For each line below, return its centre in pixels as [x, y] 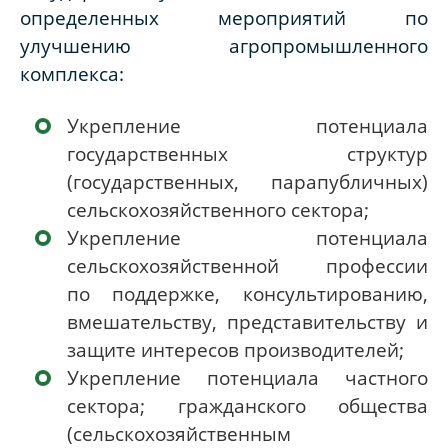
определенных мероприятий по [224, 18]
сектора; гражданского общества [247, 406]
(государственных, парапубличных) [247, 182]
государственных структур [247, 154]
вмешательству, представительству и [247, 322]
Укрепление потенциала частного [247, 378]
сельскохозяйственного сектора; [218, 210]
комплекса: [72, 74]
